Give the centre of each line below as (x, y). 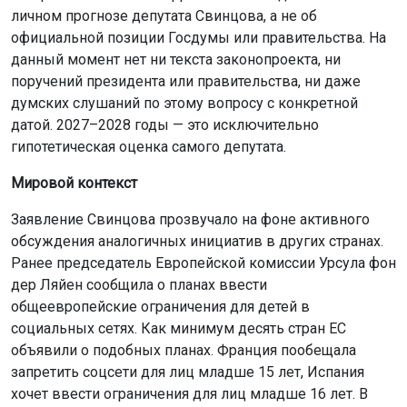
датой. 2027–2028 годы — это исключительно (165, 124)
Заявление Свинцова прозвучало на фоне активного (190, 219)
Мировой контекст (74, 183)
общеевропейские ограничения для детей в (160, 306)
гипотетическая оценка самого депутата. (149, 146)
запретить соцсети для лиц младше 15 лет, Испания (188, 372)
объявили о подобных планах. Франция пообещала (184, 350)
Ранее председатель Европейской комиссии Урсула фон (203, 263)
